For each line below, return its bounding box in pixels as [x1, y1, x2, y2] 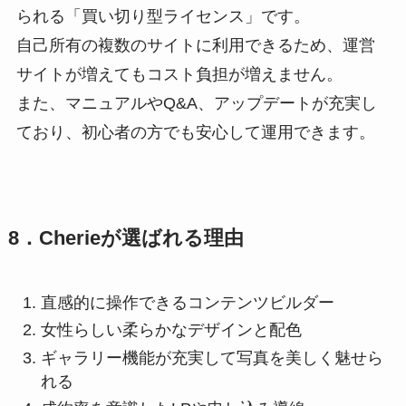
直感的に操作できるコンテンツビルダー [40, 293, 334, 312]
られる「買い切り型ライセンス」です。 [15, 6, 310, 25]
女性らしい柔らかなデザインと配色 [40, 321, 302, 340]
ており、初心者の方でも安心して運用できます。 [15, 122, 375, 141]
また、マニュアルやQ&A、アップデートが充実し [15, 93, 377, 112]
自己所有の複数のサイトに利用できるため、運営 [15, 35, 375, 54]
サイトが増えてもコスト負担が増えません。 [15, 64, 343, 83]
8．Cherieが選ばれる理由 [7, 227, 244, 249]
